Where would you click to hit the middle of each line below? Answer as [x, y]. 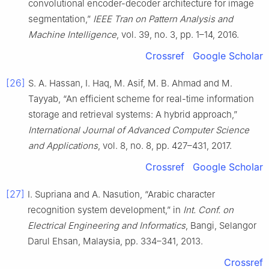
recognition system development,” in [105, 210]
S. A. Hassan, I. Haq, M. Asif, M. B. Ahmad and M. [130, 83]
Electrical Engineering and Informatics [107, 226]
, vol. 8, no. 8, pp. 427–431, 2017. [165, 146]
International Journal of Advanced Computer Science [139, 130]
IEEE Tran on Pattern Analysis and [163, 19]
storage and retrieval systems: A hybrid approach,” [133, 115]
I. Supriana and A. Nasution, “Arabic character [121, 195]
